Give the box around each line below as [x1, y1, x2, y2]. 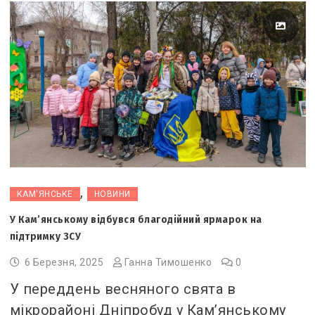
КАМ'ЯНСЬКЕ [16, 189, 73, 200]
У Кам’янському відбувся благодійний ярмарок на [9, 213, 262, 226]
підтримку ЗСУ [9, 230, 82, 243]
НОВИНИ [94, 189, 131, 200]
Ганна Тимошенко [124, 257, 212, 269]
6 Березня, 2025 [22, 257, 106, 269]
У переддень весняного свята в [9, 281, 236, 298]
